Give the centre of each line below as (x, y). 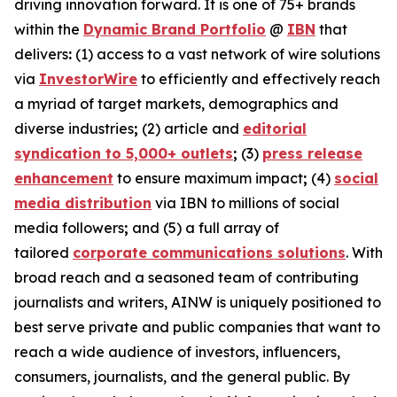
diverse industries (74, 128)
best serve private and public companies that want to (197, 327)
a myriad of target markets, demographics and (176, 104)
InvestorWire (88, 79)
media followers (69, 228)
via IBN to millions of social (245, 203)
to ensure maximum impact (208, 178)
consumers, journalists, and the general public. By (182, 377)
